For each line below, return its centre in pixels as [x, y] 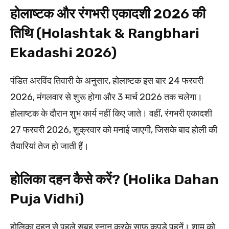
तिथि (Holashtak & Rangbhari [105, 33]
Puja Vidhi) [47, 199]
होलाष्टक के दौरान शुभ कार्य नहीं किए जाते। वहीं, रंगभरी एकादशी [111, 114]
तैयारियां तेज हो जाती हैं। [50, 146]
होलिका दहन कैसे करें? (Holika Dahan [114, 180]
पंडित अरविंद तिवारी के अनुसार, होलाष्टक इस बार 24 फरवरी [107, 81]
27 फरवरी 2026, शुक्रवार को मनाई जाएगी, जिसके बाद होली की [114, 130]
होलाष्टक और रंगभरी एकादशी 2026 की [108, 14]
